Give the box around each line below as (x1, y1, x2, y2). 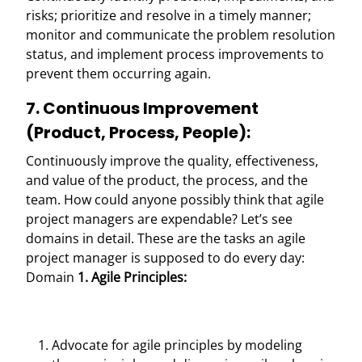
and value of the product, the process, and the (26, 171, 308, 189)
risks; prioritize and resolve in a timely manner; (26, 6, 311, 24)
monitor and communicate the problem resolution (26, 26, 335, 44)
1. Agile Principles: (78, 268, 187, 286)
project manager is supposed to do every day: (26, 249, 305, 267)
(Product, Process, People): (26, 121, 250, 144)
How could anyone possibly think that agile (64, 191, 324, 208)
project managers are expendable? (26, 210, 241, 228)
